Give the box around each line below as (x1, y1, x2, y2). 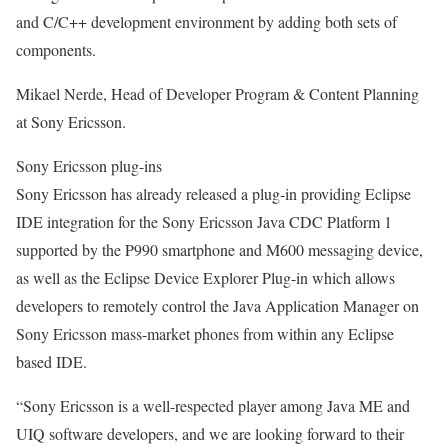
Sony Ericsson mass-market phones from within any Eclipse (16, 323, 394, 344)
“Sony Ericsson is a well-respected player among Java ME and (16, 395, 410, 416)
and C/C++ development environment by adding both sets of (16, 11, 397, 32)
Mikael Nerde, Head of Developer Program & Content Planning (16, 83, 419, 104)
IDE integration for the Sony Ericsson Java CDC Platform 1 (16, 211, 392, 232)
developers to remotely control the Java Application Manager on (16, 295, 419, 316)
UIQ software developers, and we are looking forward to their (16, 423, 404, 444)
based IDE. (16, 351, 87, 372)
